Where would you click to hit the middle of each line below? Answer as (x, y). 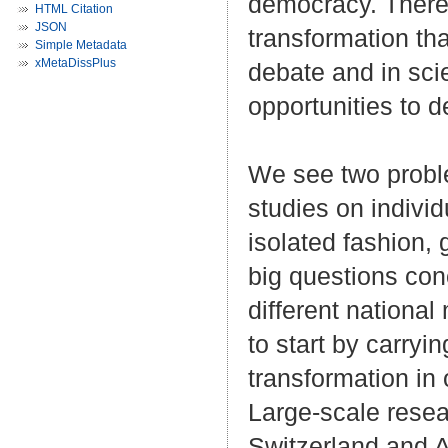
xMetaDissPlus (75, 63)
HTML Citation (74, 9)
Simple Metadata (81, 45)
